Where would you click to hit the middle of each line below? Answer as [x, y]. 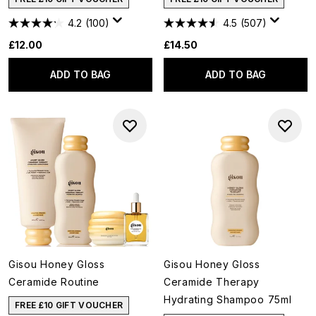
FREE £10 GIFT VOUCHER [69, 305]
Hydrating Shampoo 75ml [228, 299]
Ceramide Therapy [212, 282]
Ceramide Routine [54, 282]
